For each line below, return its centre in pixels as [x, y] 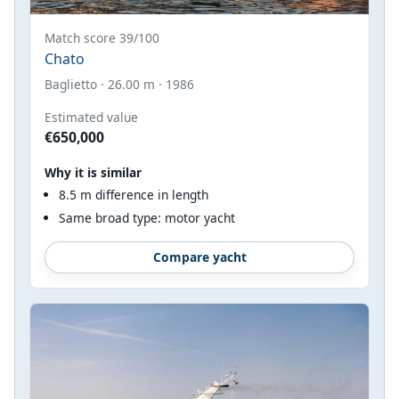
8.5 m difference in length [134, 194]
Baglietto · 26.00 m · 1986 [119, 84]
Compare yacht [199, 256]
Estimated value [91, 117]
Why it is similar [93, 172]
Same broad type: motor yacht [147, 218]
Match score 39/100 [102, 37]
